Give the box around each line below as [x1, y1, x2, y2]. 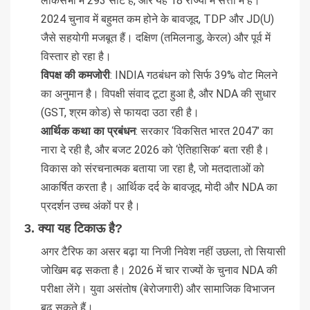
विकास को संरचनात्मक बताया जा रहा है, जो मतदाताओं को [41, 162, 264, 176]
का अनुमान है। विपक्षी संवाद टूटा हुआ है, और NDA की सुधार [41, 87, 276, 101]
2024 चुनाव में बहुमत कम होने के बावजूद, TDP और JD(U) [41, 12, 274, 26]
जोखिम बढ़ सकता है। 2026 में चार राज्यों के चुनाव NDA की [41, 264, 277, 277]
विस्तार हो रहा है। [41, 50, 111, 64]
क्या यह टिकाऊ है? [38, 221, 122, 236]
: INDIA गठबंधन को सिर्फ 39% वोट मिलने [110, 69, 277, 82]
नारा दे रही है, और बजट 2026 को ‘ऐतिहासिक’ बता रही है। [41, 143, 270, 157]
